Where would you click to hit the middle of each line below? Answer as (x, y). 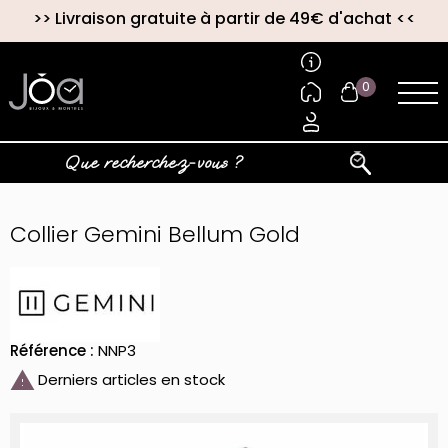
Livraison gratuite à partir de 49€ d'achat (223, 18)
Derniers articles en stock (129, 380)
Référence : (52, 350)
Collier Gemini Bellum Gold (155, 234)
